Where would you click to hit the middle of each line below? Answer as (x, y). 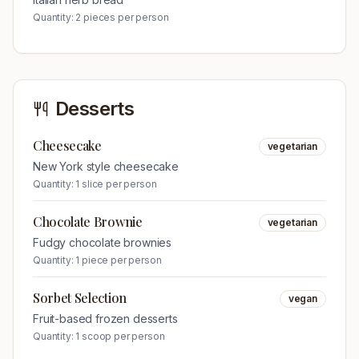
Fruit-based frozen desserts (105, 319)
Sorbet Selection (80, 298)
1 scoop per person (120, 336)
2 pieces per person (122, 17)
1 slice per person (116, 184)
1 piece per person (119, 260)
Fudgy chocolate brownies (103, 242)
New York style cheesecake (106, 166)
